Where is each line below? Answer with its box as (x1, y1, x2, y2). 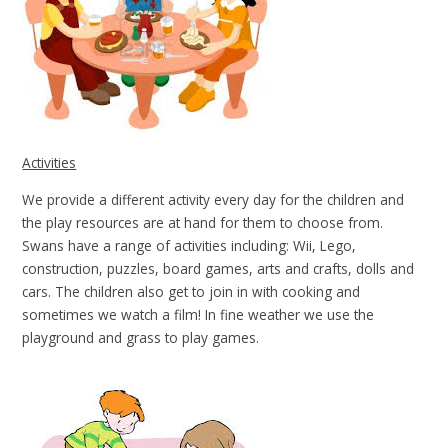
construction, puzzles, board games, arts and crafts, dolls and (22, 258, 415, 278)
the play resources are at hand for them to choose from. (22, 212, 384, 232)
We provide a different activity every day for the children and (22, 189, 405, 209)
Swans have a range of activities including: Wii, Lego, (22, 235, 357, 255)
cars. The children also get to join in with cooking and (22, 281, 361, 301)
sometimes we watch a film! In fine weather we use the (22, 304, 375, 324)
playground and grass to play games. (22, 327, 260, 347)
